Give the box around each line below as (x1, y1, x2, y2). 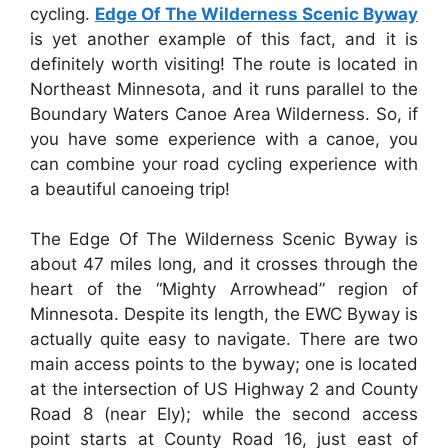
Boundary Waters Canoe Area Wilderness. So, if (30, 103, 418, 124)
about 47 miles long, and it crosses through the (30, 254, 418, 275)
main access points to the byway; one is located (30, 354, 418, 375)
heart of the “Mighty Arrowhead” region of (30, 279, 418, 300)
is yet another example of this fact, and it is (30, 28, 418, 49)
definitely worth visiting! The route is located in (30, 53, 418, 74)
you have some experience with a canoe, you (30, 128, 418, 149)
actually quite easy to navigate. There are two (30, 329, 418, 350)
